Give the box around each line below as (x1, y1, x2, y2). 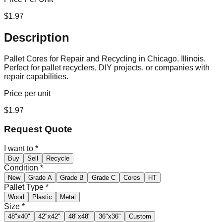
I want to (4, 144, 33, 153)
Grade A (28, 173, 52, 181)
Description (4, 30, 69, 44)
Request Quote (4, 124, 72, 135)
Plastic (32, 193, 52, 201)
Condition (4, 163, 38, 172)
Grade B (60, 173, 84, 181)
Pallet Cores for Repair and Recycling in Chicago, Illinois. (4, 54, 206, 63)
